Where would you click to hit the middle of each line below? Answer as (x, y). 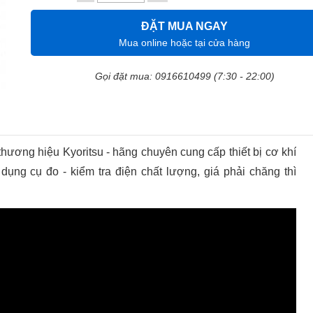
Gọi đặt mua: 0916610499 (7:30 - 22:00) (184, 76)
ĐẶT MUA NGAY (184, 26)
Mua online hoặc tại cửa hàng (184, 43)
